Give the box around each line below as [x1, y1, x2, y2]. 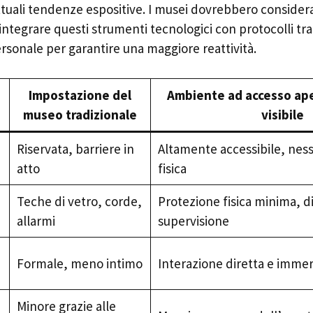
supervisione [157, 212, 229, 229]
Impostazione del [29, 86, 131, 103]
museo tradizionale [23, 105, 137, 123]
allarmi [16, 212, 55, 229]
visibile [261, 105, 304, 123]
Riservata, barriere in [16, 140, 134, 157]
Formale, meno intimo [16, 254, 143, 272]
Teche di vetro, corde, [16, 192, 142, 210]
